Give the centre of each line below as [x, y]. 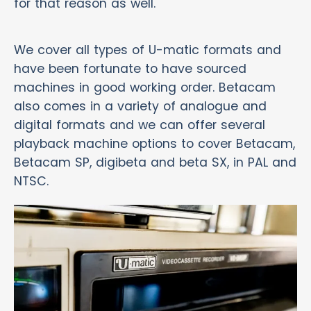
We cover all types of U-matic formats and [148, 50]
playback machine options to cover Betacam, [154, 143]
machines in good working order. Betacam [145, 87]
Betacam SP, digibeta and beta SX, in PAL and [155, 162]
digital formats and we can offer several [140, 125]
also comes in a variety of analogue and [140, 106]
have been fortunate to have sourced [130, 68]
